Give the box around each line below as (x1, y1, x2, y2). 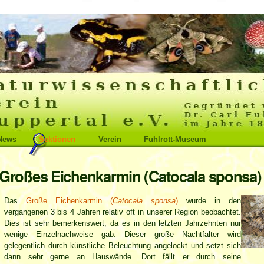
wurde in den (178, 196, 241, 205)
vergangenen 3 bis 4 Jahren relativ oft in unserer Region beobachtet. (4, 207, 241, 216)
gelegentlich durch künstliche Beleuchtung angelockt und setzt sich (4, 240, 241, 250)
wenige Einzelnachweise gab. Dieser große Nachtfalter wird (4, 229, 241, 239)
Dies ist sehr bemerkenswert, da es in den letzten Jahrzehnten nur (4, 218, 241, 227)
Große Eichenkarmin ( (26, 196, 113, 205)
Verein (98, 135, 121, 144)
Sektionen (39, 135, 76, 144)
